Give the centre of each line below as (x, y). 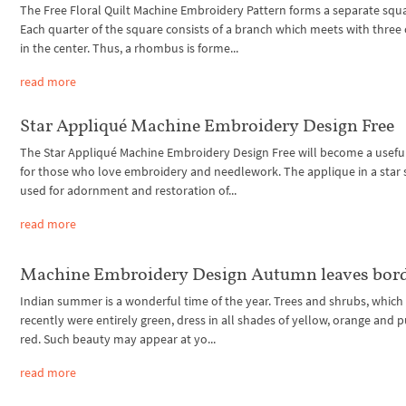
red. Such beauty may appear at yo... (118, 338)
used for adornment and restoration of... (129, 190)
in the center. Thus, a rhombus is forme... (130, 48)
